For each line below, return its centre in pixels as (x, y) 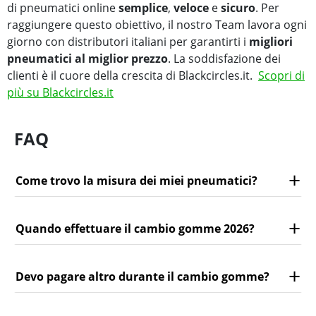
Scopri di (281, 76)
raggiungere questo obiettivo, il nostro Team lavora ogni (157, 25)
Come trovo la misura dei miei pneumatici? (136, 180)
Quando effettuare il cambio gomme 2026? (135, 228)
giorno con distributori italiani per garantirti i (128, 42)
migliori (271, 42)
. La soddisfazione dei (224, 59)
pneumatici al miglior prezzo (87, 59)
